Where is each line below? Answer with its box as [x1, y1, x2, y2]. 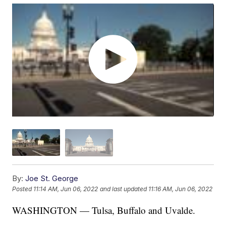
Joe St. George [25, 173, 79, 183]
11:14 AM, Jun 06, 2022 [33, 185, 98, 193]
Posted [12, 185, 34, 193]
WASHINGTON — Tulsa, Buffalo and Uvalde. [12, 203, 196, 216]
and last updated [100, 185, 147, 193]
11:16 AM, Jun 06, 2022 [148, 185, 213, 193]
